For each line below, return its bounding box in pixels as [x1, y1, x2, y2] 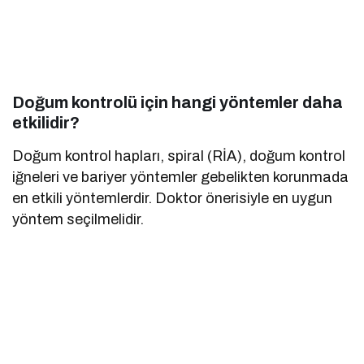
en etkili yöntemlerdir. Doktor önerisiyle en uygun [12, 190, 333, 207]
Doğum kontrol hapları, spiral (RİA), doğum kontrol [12, 148, 346, 165]
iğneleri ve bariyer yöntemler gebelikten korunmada [12, 169, 349, 186]
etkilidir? [12, 114, 80, 132]
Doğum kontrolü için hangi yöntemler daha [12, 93, 343, 112]
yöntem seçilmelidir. [12, 211, 145, 228]
